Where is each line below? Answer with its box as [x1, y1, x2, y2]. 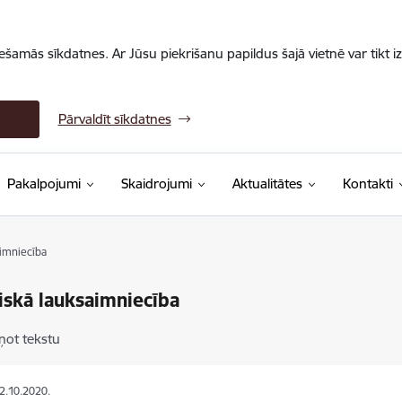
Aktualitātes [232, 175, 302, 192]
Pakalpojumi [6, 175, 81, 192]
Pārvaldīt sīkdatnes [57, 110, 171, 127]
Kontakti [342, 175, 393, 192]
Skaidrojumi [120, 175, 192, 192]
